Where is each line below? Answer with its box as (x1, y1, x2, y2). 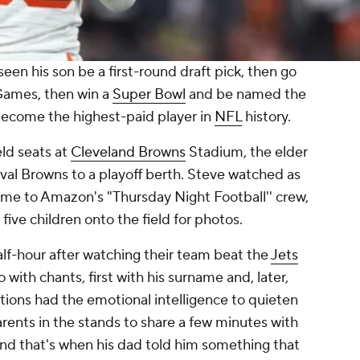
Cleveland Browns (71, 143, 186, 162)
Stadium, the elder (186, 143, 308, 162)
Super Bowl (112, 85, 186, 104)
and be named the (186, 85, 306, 104)
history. (242, 108, 291, 127)
